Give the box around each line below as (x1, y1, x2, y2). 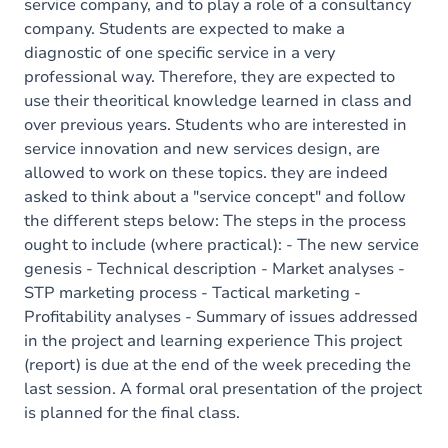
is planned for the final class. (24, 402, 240, 424)
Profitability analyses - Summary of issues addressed (24, 306, 418, 328)
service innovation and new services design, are (24, 138, 380, 160)
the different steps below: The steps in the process (24, 210, 406, 232)
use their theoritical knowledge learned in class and (24, 90, 412, 112)
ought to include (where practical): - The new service (24, 234, 419, 256)
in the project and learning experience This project (24, 330, 402, 352)
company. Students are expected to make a (24, 18, 345, 40)
